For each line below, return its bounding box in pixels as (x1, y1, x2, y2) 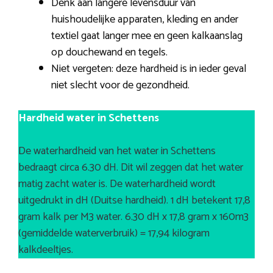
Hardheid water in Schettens (18, 109, 159, 128)
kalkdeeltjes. (18, 241, 73, 260)
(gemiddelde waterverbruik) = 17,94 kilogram (18, 224, 210, 243)
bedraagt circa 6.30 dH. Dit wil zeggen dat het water (18, 158, 243, 177)
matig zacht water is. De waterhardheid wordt (18, 175, 216, 194)
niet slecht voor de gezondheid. (51, 76, 190, 95)
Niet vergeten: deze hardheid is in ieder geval (51, 60, 246, 79)
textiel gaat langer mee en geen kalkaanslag (51, 27, 243, 46)
